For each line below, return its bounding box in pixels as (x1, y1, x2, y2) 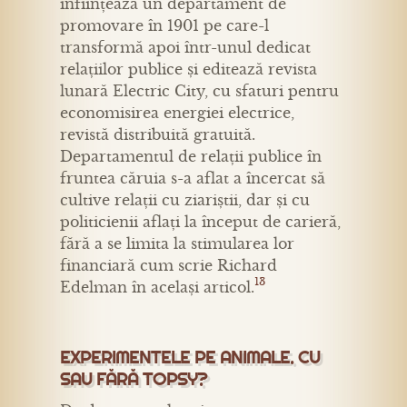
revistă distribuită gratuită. (60, 125, 255, 144)
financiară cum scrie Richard (60, 256, 277, 275)
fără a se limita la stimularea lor (60, 234, 294, 253)
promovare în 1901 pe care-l (60, 16, 269, 35)
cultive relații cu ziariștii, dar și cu (60, 191, 310, 210)
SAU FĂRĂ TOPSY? (60, 368, 207, 392)
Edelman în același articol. (60, 278, 254, 297)
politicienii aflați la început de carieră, (60, 213, 341, 232)
